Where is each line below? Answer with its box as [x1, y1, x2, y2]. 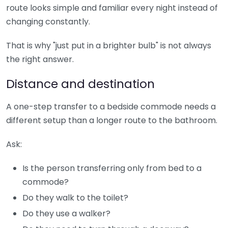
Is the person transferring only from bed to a [22, 162, 202, 174]
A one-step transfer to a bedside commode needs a [6, 100, 216, 112]
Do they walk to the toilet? [22, 191, 128, 204]
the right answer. [6, 53, 74, 65]
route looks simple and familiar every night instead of [6, 2, 218, 14]
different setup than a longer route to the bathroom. [6, 114, 217, 126]
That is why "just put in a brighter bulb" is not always [6, 39, 211, 51]
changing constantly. [6, 15, 90, 27]
